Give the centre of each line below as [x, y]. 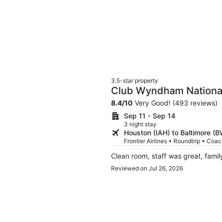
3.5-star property [135, 80]
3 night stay [140, 124]
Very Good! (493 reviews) [175, 103]
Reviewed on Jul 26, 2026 [147, 168]
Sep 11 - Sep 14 [150, 115]
